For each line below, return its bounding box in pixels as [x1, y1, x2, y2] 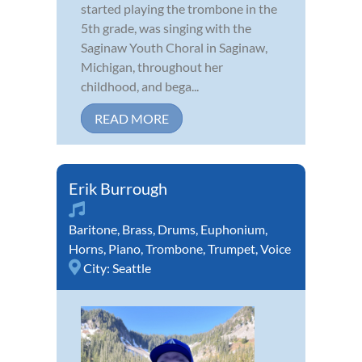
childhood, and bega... [81, 78, 199, 94]
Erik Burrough [69, 178, 167, 198]
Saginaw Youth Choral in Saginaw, [81, 39, 267, 55]
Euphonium [200, 221, 265, 237]
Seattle [112, 259, 151, 276]
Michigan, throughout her [81, 58, 223, 74]
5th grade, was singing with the [81, 19, 251, 36]
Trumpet [208, 240, 255, 256]
